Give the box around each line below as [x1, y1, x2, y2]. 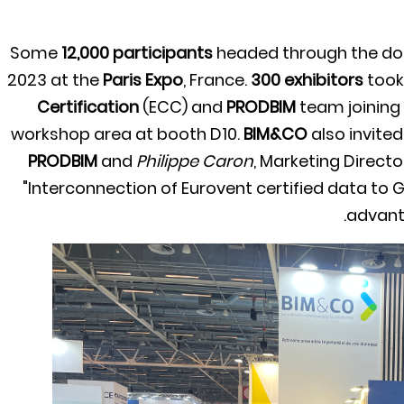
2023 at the [7, 69, 103, 91]
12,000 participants [61, 41, 213, 64]
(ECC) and [139, 96, 226, 118]
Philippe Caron [136, 150, 253, 172]
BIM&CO [243, 123, 308, 145]
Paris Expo [103, 69, 183, 91]
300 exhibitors [251, 69, 363, 91]
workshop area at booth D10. [11, 123, 243, 145]
